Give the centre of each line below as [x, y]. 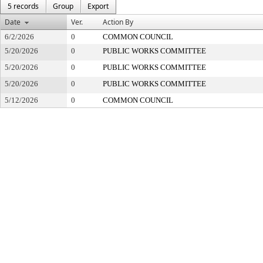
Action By [118, 22]
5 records [23, 6]
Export [98, 6]
